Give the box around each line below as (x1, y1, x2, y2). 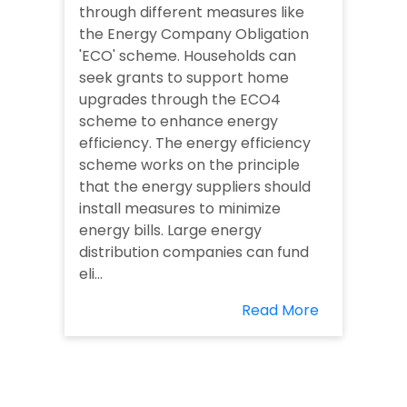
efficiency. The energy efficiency (79, 133, 311, 154)
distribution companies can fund (79, 242, 309, 263)
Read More (242, 300, 319, 322)
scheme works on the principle (79, 154, 300, 176)
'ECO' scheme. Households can (79, 45, 296, 67)
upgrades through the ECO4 (79, 89, 281, 111)
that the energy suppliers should (79, 176, 311, 198)
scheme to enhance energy (79, 111, 278, 133)
